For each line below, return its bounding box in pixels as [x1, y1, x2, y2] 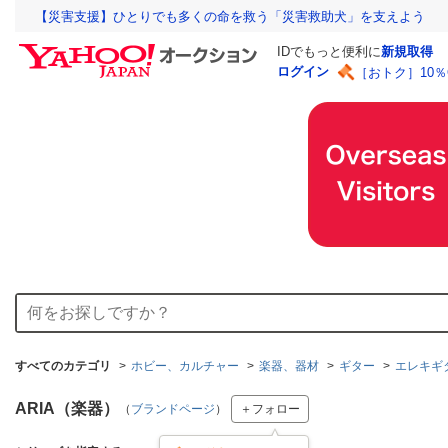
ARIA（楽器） [15, 400, 119, 417]
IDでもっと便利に [277, 44, 381, 60]
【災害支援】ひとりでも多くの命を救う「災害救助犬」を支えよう [35, 9, 425, 25]
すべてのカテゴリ [15, 359, 111, 373]
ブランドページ [131, 402, 215, 416]
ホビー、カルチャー [131, 359, 239, 373]
